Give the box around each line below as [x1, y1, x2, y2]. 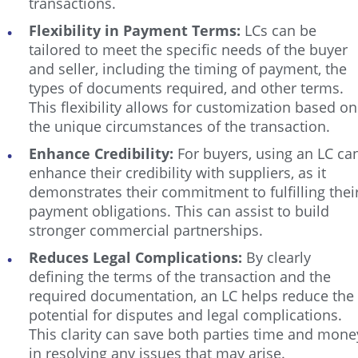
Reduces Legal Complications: [29, 248, 246, 267]
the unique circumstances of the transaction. [29, 117, 330, 136]
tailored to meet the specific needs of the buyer [29, 40, 348, 59]
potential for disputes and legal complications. [29, 305, 342, 324]
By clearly [246, 248, 311, 267]
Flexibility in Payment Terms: [29, 21, 241, 40]
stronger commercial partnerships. [29, 221, 263, 240]
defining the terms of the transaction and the [29, 267, 331, 286]
